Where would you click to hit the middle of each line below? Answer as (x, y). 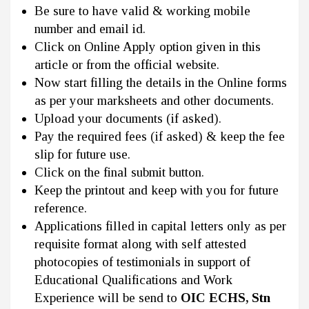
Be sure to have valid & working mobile (142, 10)
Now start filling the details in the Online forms (161, 82)
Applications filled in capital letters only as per (160, 226)
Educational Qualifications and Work (133, 279)
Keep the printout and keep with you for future (157, 190)
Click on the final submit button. (119, 172)
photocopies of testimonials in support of (142, 261)
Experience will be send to (108, 297)
